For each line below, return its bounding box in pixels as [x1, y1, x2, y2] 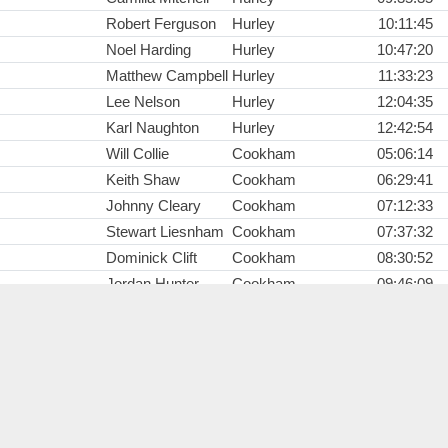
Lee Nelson [106, 93, 180, 111]
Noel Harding [106, 41, 191, 59]
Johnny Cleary [106, 197, 201, 215]
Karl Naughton [106, 119, 199, 137]
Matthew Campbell [106, 67, 228, 85]
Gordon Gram [106, 301, 197, 319]
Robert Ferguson [106, 15, 216, 33]
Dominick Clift [106, 249, 197, 267]
